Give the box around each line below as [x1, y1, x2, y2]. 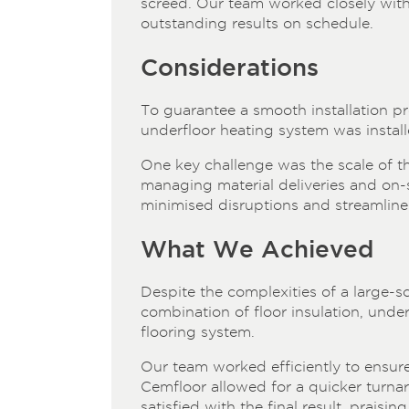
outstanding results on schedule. [141, 16, 373, 31]
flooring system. [141, 325, 255, 340]
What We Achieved [141, 236, 373, 262]
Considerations [141, 55, 319, 80]
